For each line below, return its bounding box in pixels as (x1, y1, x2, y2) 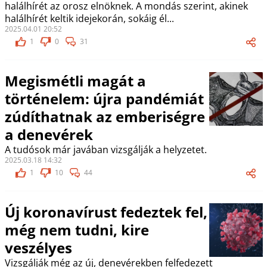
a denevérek (4, 125, 93, 144)
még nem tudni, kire (4, 220, 149, 240)
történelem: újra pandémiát (4, 89, 204, 108)
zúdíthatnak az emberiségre (4, 107, 205, 126)
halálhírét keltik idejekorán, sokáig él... (4, 12, 174, 25)
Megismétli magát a (4, 71, 146, 91)
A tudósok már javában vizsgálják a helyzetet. (4, 143, 207, 156)
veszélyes (4, 238, 72, 257)
